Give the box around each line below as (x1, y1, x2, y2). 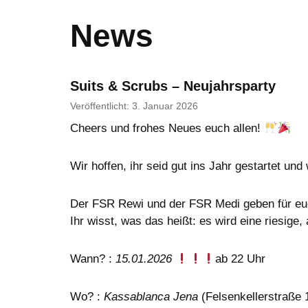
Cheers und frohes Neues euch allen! (70, 122, 264, 135)
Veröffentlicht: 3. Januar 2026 (70, 100, 198, 111)
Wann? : (70, 252, 115, 266)
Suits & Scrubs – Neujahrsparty (70, 78, 276, 94)
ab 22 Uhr (215, 252, 266, 266)
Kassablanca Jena (104, 290, 198, 304)
